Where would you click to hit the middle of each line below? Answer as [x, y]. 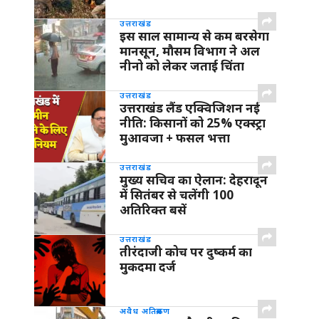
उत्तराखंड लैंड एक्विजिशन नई [190, 108]
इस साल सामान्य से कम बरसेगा [194, 36]
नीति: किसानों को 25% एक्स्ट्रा [193, 123]
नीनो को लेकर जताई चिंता [182, 66]
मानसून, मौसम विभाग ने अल [190, 51]
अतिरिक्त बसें [153, 210]
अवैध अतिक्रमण [145, 311]
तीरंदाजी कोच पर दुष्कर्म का [186, 252]
